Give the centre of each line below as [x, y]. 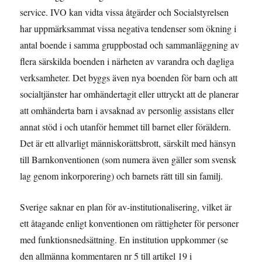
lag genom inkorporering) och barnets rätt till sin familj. [122, 175]
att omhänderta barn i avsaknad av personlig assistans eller [127, 110]
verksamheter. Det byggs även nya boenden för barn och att [129, 77]
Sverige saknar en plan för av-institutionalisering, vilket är [126, 206]
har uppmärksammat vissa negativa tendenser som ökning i [128, 28]
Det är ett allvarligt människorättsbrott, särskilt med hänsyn [128, 143]
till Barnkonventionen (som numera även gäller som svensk [128, 159]
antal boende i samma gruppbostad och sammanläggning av [130, 44]
